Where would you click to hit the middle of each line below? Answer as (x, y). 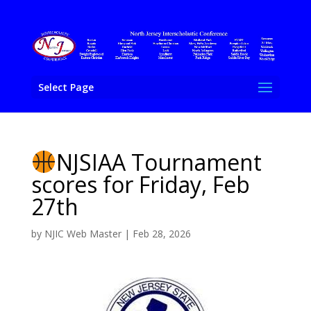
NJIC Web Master (83, 233)
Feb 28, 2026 (161, 233)
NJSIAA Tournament (159, 162)
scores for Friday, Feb (140, 184)
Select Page (66, 87)
